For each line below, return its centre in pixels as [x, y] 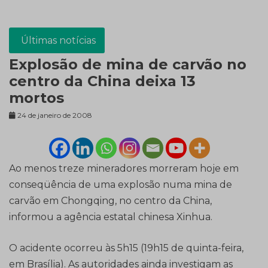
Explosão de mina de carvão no [128, 65]
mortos [36, 98]
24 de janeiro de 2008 [55, 115]
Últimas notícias [58, 41]
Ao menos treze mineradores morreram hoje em [124, 169]
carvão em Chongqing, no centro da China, [110, 201]
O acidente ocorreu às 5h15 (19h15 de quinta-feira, [126, 248]
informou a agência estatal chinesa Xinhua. [111, 217]
